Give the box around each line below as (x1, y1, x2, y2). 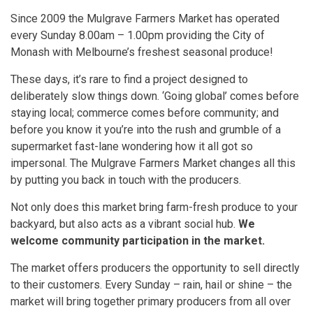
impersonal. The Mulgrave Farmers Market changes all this (10, 156, 296, 170)
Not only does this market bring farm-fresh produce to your (10, 200, 298, 214)
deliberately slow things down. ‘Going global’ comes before (10, 89, 299, 103)
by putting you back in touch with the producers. (10, 173, 241, 187)
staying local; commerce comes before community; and (10, 105, 279, 119)
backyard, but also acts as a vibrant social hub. (10, 217, 238, 231)
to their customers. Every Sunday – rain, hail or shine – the (10, 277, 292, 291)
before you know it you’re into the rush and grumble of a (10, 122, 281, 136)
